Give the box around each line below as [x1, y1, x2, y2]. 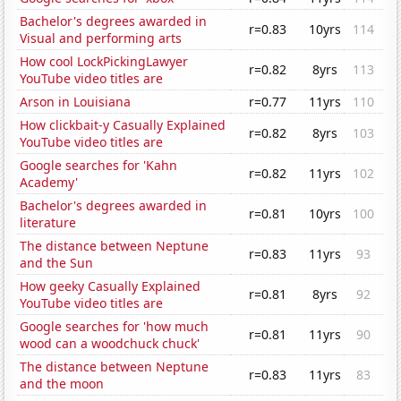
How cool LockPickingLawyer [20, 53, 189, 71]
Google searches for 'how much [20, 318, 209, 336]
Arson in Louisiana [20, 93, 132, 111]
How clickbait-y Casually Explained [20, 116, 226, 134]
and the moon [20, 375, 105, 393]
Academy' [20, 174, 79, 192]
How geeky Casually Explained [20, 277, 201, 295]
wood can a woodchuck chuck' [20, 335, 200, 353]
